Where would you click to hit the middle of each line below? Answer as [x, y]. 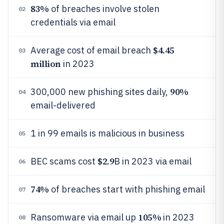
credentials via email [73, 22]
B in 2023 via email [153, 161]
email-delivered [63, 105]
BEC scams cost [64, 161]
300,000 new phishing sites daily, [100, 92]
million [46, 64]
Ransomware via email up [84, 217]
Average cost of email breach [92, 50]
